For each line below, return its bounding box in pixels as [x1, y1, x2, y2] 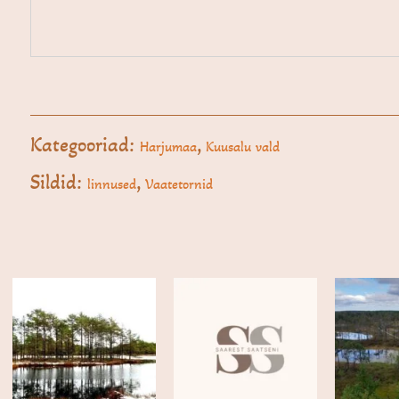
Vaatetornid [145, 175, 214, 192]
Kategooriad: [30, 132, 141, 157]
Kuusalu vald [206, 137, 281, 155]
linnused [87, 175, 137, 192]
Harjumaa [140, 137, 198, 155]
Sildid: [30, 169, 88, 194]
